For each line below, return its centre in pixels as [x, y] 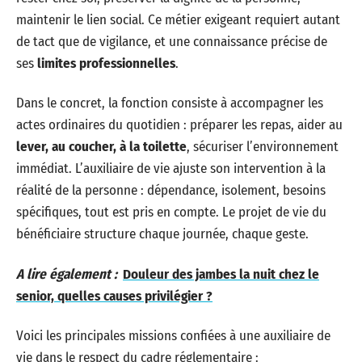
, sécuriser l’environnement [263, 147]
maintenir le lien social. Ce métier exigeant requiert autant [178, 19]
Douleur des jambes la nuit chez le [221, 274]
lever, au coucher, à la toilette [101, 147]
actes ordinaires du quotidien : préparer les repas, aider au [179, 125]
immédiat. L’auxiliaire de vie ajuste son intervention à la [171, 168]
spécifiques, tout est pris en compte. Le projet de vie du [171, 212]
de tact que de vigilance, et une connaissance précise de [172, 41]
